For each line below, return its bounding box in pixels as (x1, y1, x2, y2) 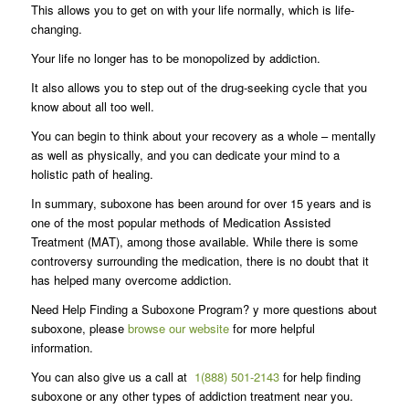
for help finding (278, 367, 361, 385)
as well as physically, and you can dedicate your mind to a (30, 145, 340, 163)
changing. (30, 19, 82, 37)
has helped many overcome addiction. (30, 270, 232, 288)
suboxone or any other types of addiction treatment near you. (30, 386, 353, 404)
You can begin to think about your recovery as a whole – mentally (30, 126, 376, 144)
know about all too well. (30, 97, 154, 115)
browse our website (127, 319, 229, 337)
